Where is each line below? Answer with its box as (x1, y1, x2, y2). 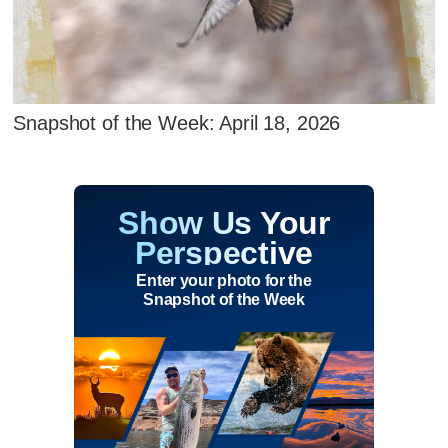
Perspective (135, 235, 313, 272)
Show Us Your (118, 205, 330, 242)
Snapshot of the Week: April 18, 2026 (13, 111, 341, 134)
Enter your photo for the (136, 272, 312, 290)
